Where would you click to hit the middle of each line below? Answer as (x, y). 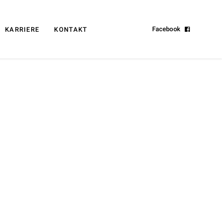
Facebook (166, 29)
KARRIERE (22, 29)
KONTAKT (71, 29)
